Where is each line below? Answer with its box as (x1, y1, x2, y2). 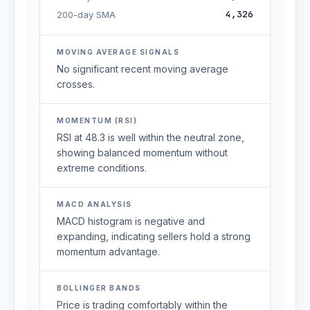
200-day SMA (57, 9, 116, 20)
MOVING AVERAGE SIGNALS (57, 48, 179, 56)
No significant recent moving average (57, 63, 228, 75)
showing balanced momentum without (57, 147, 228, 158)
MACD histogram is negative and (57, 215, 205, 227)
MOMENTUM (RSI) (57, 116, 137, 125)
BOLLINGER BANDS (57, 284, 141, 292)
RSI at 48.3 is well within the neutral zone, (57, 131, 244, 143)
